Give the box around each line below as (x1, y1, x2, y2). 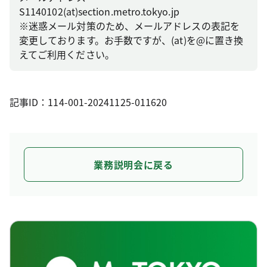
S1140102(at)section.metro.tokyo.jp (19, 4, 179, 18)
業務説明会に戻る (94, 157, 173, 172)
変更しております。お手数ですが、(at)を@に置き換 (19, 33, 244, 47)
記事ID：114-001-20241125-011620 (10, 95, 167, 109)
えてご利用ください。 (19, 47, 114, 61)
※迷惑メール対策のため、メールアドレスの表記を (19, 18, 240, 33)
